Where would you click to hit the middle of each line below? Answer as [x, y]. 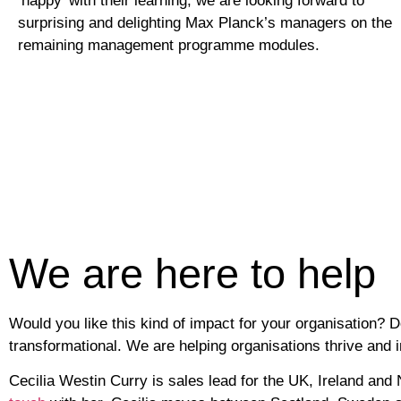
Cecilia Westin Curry [78, 381]
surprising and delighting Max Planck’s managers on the [205, 22]
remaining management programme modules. [169, 45]
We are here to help [192, 273]
